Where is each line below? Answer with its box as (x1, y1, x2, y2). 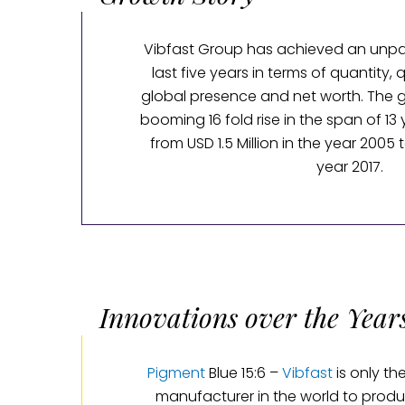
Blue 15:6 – (204, 362, 278, 383)
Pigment (146, 362, 205, 383)
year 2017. (316, 155, 383, 177)
